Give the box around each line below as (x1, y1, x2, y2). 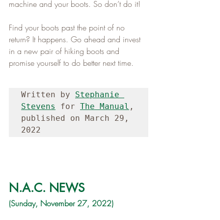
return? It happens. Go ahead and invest (9, 33, 143, 45)
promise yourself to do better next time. (9, 57, 134, 68)
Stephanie (75, 89, 119, 99)
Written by (21, 89, 75, 99)
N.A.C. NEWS (9, 180, 84, 195)
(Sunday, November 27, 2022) (9, 197, 113, 209)
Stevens (21, 101, 55, 111)
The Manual (80, 101, 129, 111)
